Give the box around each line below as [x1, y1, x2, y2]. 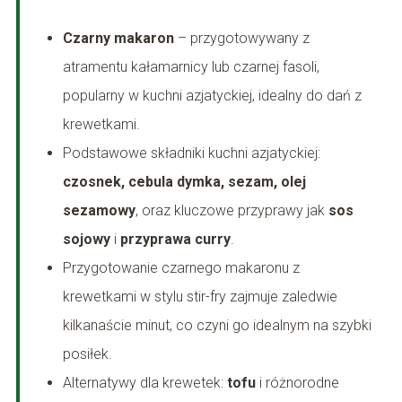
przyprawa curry [119, 231, 231, 249]
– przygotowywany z [173, 30, 310, 48]
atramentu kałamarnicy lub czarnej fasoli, [62, 58, 319, 76]
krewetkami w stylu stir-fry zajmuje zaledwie [62, 288, 337, 306]
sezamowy [62, 202, 135, 220]
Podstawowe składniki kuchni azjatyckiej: [62, 144, 320, 162]
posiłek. [62, 345, 112, 363]
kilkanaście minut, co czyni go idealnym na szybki [62, 317, 371, 335]
